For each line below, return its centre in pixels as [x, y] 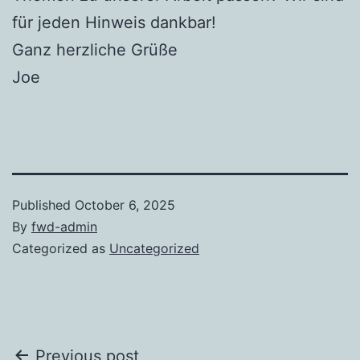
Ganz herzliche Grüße [95, 49]
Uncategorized [154, 248]
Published [43, 205]
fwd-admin [64, 226]
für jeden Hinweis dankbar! [114, 22]
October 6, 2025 [125, 205]
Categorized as [61, 248]
